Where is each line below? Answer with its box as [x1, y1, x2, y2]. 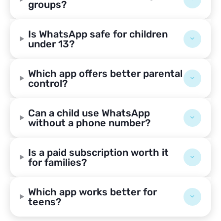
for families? [28, 156, 87, 168]
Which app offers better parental [28, 67, 183, 79]
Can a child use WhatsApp [28, 107, 150, 119]
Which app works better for [28, 185, 157, 198]
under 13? [28, 37, 74, 50]
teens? [28, 195, 61, 208]
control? [28, 77, 68, 89]
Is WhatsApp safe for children [28, 28, 168, 40]
